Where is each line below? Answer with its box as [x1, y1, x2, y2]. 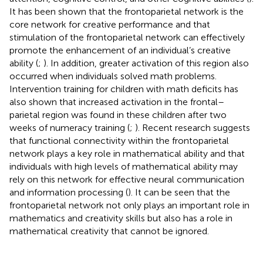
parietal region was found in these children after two [9, 109, 227, 120]
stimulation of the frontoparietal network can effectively [9, 31, 245, 43]
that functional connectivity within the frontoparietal [9, 134, 229, 146]
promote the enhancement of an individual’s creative [9, 44, 231, 56]
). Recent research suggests [135, 122, 250, 133]
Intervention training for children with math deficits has [9, 83, 238, 95]
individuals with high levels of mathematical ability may [9, 160, 238, 172]
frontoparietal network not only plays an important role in [9, 199, 249, 211]
